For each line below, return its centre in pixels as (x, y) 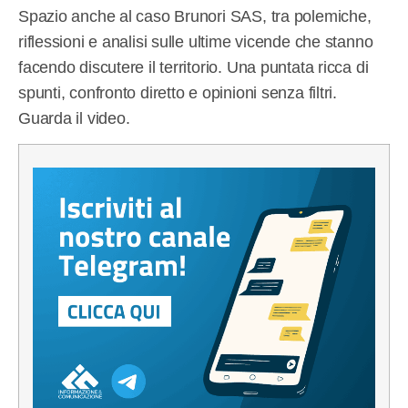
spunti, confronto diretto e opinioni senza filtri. (178, 92)
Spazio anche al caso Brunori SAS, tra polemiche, (195, 16)
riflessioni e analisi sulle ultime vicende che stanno (196, 41)
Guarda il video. (74, 118)
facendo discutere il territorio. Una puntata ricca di (194, 67)
